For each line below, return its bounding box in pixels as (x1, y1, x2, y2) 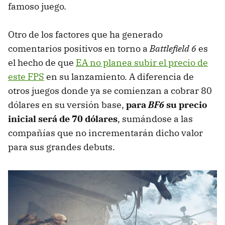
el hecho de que (8, 57, 76, 69)
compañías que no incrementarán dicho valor (8, 127, 203, 139)
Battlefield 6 (150, 43, 198, 55)
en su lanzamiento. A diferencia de (44, 71, 194, 83)
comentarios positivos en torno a (8, 43, 150, 55)
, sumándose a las (118, 113, 193, 125)
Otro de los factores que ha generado (8, 29, 163, 41)
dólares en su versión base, (8, 99, 126, 111)
